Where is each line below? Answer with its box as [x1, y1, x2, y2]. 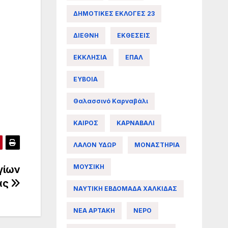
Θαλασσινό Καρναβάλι [73, 97, 148, 105]
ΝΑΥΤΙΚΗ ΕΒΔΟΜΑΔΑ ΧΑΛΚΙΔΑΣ [73, 184, 177, 192]
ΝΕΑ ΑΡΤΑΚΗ [73, 206, 115, 214]
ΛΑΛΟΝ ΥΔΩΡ [73, 140, 116, 149]
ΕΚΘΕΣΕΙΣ [117, 31, 150, 39]
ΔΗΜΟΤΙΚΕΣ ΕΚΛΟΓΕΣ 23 [73, 9, 155, 17]
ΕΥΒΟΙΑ [73, 75, 98, 83]
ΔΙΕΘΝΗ [73, 31, 99, 39]
